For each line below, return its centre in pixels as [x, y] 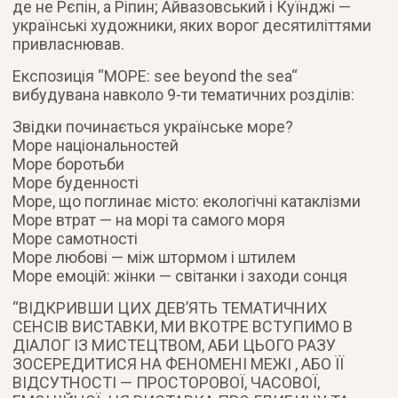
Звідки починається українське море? [153, 126]
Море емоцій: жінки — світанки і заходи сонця [180, 275]
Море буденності [76, 182]
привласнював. [69, 44]
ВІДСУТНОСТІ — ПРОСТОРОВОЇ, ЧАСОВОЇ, [167, 382]
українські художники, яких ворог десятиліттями [192, 25]
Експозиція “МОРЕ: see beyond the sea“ [155, 76]
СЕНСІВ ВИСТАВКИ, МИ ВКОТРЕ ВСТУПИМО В [183, 326]
